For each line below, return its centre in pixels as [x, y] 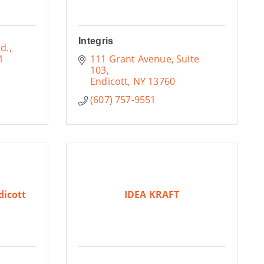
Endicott [109, 81]
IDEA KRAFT [152, 194]
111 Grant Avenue [131, 59]
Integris [96, 41]
